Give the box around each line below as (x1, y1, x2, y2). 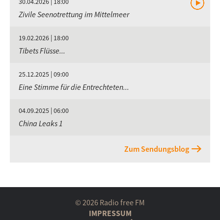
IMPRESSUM (88, 208, 132, 218)
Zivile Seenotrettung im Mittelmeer (19, 9, 129, 19)
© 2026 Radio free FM (75, 197, 145, 207)
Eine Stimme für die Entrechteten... (19, 82, 129, 92)
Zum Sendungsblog (124, 144, 189, 154)
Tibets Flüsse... (19, 46, 65, 55)
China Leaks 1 (19, 118, 63, 128)
